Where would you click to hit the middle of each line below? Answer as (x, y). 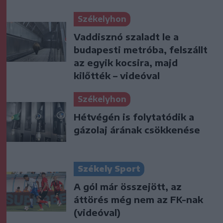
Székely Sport (109, 168)
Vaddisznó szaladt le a (126, 36)
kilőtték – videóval (117, 75)
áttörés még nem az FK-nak (138, 199)
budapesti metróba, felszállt (141, 49)
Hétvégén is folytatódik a (134, 116)
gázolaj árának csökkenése (137, 129)
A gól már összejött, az (128, 186)
